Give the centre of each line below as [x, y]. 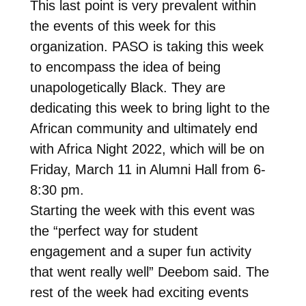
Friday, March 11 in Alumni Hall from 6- [148, 169]
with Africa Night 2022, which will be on [147, 149]
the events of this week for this [123, 26]
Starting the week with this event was [142, 210]
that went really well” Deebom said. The [149, 272]
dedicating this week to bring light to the [150, 108]
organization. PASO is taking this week [147, 46]
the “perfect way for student [114, 231]
